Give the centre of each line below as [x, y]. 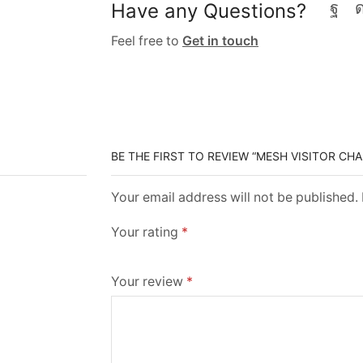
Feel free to [147, 41]
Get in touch [220, 41]
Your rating [146, 232]
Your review [149, 281]
